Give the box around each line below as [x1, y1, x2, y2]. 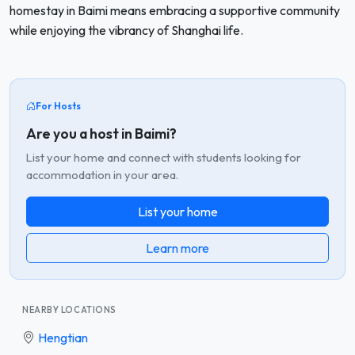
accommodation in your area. [26, 166, 178, 182]
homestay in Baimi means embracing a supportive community [10, 2, 340, 18]
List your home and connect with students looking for [26, 149, 301, 165]
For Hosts [36, 100, 81, 112]
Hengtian [38, 329, 88, 345]
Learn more [146, 239, 209, 256]
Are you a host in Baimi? [26, 124, 177, 143]
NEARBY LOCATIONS [22, 303, 116, 315]
